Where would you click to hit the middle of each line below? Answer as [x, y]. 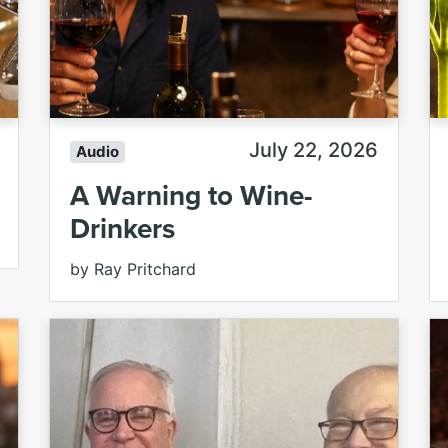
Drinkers [122, 228]
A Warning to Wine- [191, 195]
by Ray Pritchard [133, 269]
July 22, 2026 [313, 150]
